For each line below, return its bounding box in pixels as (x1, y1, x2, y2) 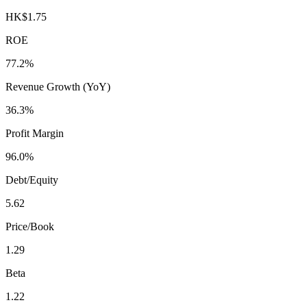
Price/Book (5, 220, 54, 232)
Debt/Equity (5, 173, 58, 186)
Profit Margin (5, 127, 64, 139)
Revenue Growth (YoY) (5, 80, 110, 93)
